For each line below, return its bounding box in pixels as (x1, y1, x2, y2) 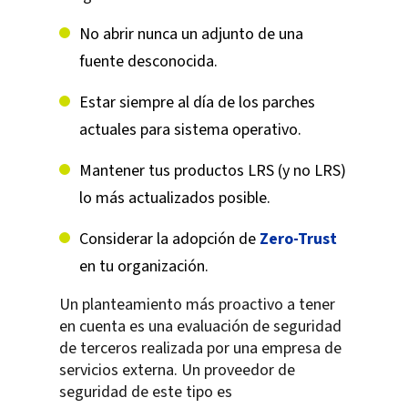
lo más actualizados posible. (79, 187, 270, 210)
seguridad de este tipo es (59, 381, 232, 404)
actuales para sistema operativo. (79, 118, 301, 142)
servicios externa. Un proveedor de (59, 359, 295, 382)
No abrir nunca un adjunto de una (79, 23, 303, 46)
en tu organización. (79, 255, 209, 279)
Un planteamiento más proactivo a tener (59, 293, 335, 317)
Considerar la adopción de (79, 228, 260, 251)
